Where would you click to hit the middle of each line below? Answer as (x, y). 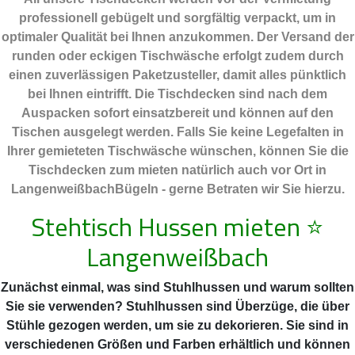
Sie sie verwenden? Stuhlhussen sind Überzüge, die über (177, 307)
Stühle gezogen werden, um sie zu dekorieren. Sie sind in (177, 326)
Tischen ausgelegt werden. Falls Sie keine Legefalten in (177, 132)
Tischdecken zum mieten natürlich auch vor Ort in (177, 170)
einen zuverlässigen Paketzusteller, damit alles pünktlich (177, 75)
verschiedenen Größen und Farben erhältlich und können (177, 345)
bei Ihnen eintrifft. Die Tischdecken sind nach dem (177, 94)
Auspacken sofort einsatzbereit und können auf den (177, 113)
